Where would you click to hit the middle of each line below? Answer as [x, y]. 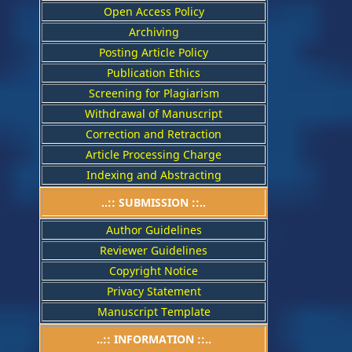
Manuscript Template [154, 311]
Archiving [154, 31]
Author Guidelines [154, 229]
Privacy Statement [154, 291]
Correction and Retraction [154, 134]
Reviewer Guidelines [154, 250]
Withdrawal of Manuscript [154, 113]
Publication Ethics [154, 72]
